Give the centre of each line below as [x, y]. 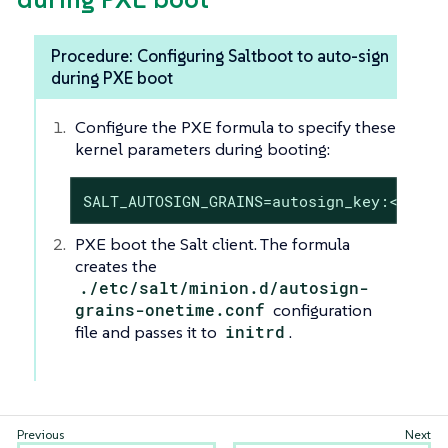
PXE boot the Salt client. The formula [212, 243]
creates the [116, 265]
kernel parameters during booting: [202, 148]
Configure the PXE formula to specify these [235, 126]
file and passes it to [148, 331]
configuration [321, 309]
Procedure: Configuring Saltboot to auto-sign [220, 55]
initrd [255, 331]
